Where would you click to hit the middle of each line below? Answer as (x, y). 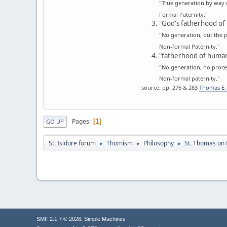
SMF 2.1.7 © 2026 (59, 219)
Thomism (120, 143)
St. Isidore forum (72, 143)
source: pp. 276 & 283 (170, 88)
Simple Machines (105, 219)
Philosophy (159, 143)
